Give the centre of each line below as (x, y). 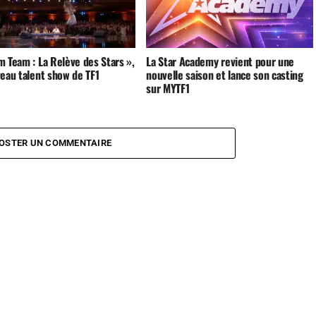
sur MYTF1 (168, 89)
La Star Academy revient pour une (220, 62)
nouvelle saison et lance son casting (225, 75)
